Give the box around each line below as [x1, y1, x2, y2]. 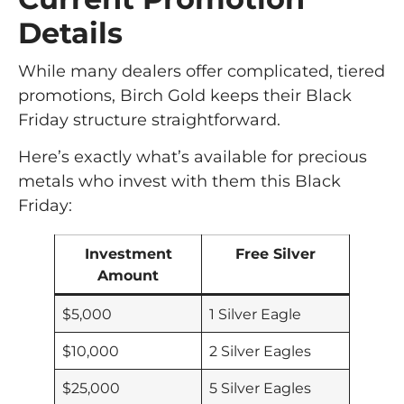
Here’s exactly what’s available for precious [18, 146, 367, 167]
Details [18, 14, 123, 50]
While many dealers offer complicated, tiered [18, 60, 385, 81]
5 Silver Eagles [209, 378, 312, 397]
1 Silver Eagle [209, 304, 302, 323]
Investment [84, 243, 172, 262]
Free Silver [235, 243, 316, 262]
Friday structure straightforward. [18, 109, 280, 130]
